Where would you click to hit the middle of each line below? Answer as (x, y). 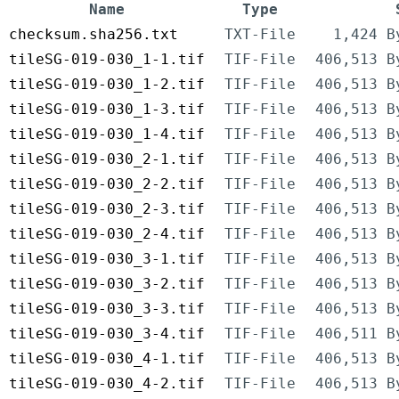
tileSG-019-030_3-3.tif (107, 309)
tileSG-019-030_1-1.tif (107, 60)
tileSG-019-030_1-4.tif (107, 134)
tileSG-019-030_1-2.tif (107, 85)
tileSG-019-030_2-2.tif (107, 184)
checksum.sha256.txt (94, 35)
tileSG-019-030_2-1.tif (107, 159)
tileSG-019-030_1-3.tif (107, 110)
